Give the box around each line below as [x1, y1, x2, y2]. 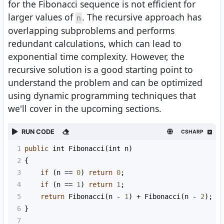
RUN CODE [21, 128, 54, 136]
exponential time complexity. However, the [8, 50, 184, 63]
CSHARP [181, 128, 203, 135]
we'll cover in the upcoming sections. [8, 102, 161, 115]
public [24, 144, 48, 153]
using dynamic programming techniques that [8, 89, 196, 102]
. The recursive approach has [82, 11, 201, 23]
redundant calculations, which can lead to [8, 37, 181, 50]
